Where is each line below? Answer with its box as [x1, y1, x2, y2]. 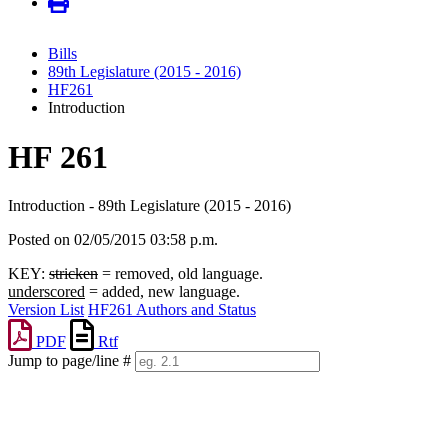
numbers [7, 389, 61, 407]
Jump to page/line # [8, 352, 131, 370]
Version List [8, 301, 84, 319]
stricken [49, 265, 98, 283]
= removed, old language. [98, 265, 263, 283]
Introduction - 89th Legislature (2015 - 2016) [8, 197, 291, 215]
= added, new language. [85, 283, 240, 301]
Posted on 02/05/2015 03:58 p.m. [8, 231, 218, 249]
